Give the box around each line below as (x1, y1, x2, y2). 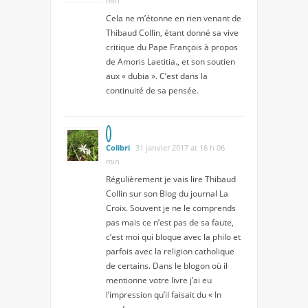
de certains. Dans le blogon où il (106, 260, 228, 272)
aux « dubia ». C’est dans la (106, 70, 208, 82)
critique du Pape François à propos (106, 41, 238, 54)
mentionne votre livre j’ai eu (106, 274, 212, 287)
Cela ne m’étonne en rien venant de (106, 12, 241, 25)
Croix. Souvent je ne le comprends (106, 202, 236, 214)
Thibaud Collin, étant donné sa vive (106, 27, 239, 39)
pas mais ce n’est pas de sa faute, (106, 217, 234, 229)
